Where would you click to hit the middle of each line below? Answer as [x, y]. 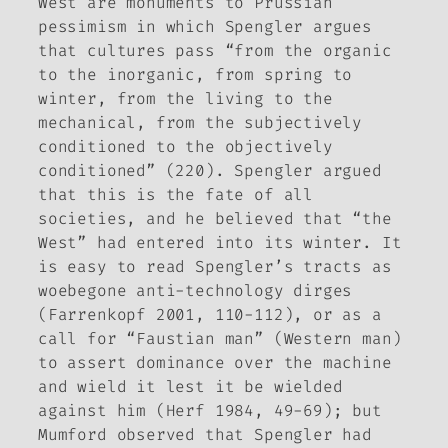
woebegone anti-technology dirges [195, 291]
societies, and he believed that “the [215, 219]
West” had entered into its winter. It [220, 243]
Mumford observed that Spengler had [205, 435]
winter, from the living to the [185, 99]
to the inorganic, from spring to [195, 75]
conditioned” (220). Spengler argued [210, 171]
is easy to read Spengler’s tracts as [215, 267]
